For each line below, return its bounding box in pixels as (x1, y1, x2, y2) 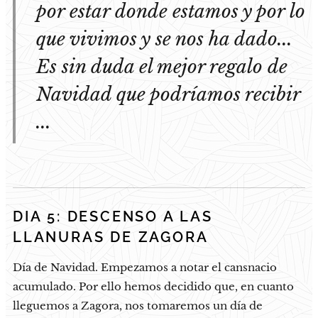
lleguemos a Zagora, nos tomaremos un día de (13, 298, 263, 312)
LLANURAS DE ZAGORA (13, 229, 209, 246)
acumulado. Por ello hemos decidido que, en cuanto (13, 279, 294, 293)
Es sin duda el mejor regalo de (36, 55, 287, 78)
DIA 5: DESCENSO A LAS (13, 208, 213, 225)
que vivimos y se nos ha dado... (36, 27, 292, 50)
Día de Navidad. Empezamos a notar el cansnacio (13, 260, 277, 274)
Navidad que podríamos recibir (36, 82, 300, 106)
